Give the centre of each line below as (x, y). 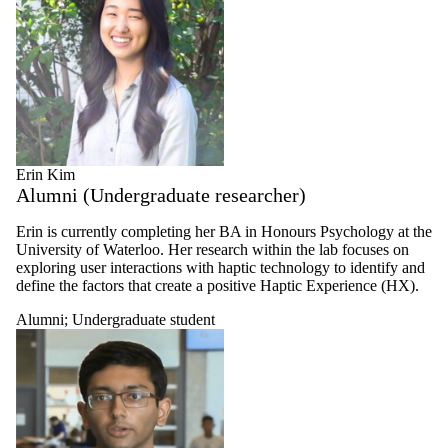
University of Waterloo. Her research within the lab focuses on (212, 250)
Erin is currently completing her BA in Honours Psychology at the (224, 232)
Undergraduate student (143, 320)
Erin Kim (45, 175)
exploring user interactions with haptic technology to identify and (220, 268)
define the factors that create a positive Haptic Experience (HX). (217, 286)
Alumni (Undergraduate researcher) (161, 195)
